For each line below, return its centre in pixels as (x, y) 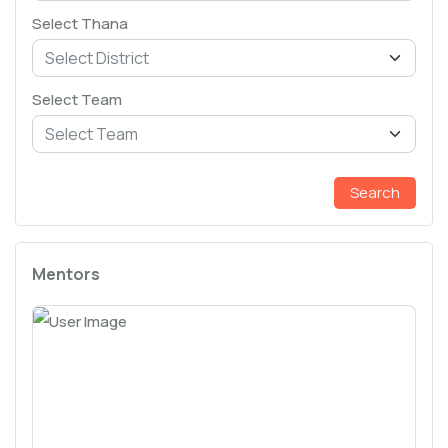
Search (375, 192)
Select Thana (80, 23)
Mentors (66, 274)
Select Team (77, 99)
